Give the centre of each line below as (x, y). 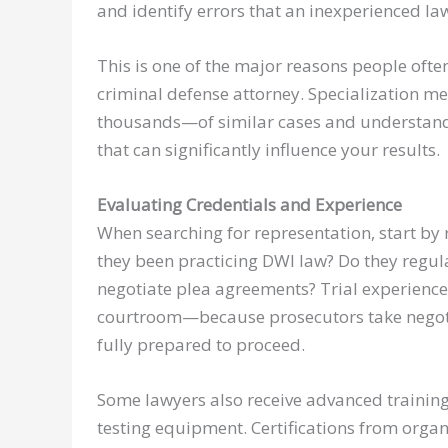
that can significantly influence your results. (268, 150)
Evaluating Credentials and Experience (249, 205)
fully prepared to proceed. (201, 345)
